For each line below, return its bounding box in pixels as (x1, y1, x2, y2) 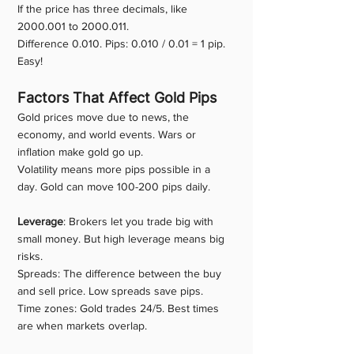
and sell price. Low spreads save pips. (17, 284, 203, 297)
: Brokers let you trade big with (63, 215, 217, 228)
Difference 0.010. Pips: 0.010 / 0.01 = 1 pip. (17, 37, 225, 50)
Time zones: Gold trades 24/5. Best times (17, 302, 222, 314)
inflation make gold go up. (17, 145, 143, 158)
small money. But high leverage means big (17, 232, 228, 245)
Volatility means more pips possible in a (17, 163, 213, 175)
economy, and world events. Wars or (17, 128, 199, 141)
